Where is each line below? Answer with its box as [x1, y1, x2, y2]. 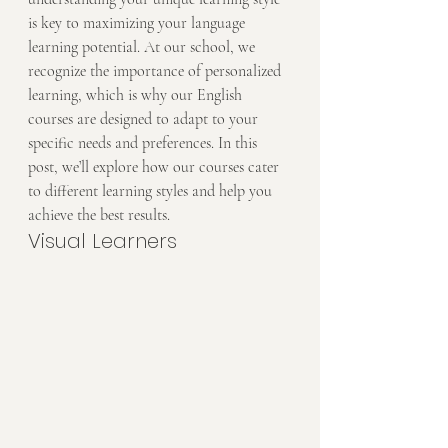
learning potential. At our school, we [28, 37, 259, 57]
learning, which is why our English [28, 85, 246, 105]
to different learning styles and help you [28, 181, 276, 201]
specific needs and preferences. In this [28, 133, 261, 153]
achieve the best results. [28, 205, 170, 225]
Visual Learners [28, 227, 177, 255]
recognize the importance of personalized [28, 61, 285, 81]
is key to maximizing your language [28, 13, 249, 33]
